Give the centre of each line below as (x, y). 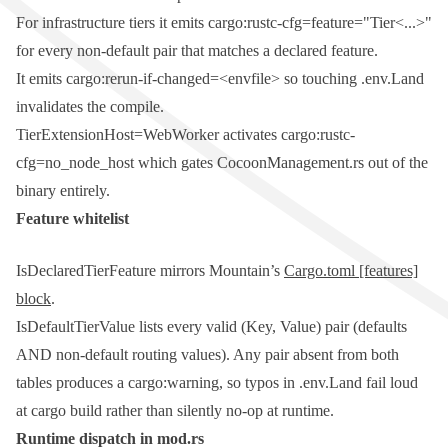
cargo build (66, 411)
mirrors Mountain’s (220, 271)
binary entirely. (63, 191)
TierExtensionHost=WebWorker (117, 135)
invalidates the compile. (90, 107)
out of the (396, 163)
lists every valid (188, 327)
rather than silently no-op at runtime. (218, 411)
